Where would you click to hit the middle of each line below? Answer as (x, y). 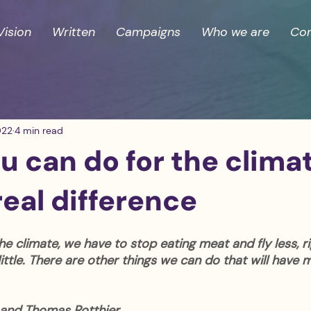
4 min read (39, 130)
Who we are (235, 32)
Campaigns (148, 32)
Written (74, 32)
